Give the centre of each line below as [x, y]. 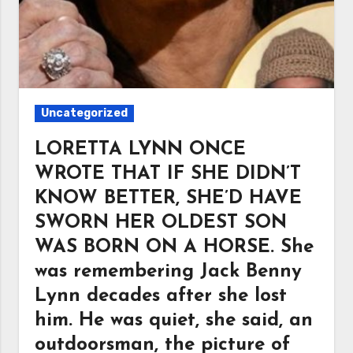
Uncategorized [85, 113]
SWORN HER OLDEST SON [161, 223]
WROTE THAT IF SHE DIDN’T [168, 174]
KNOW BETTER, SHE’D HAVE [169, 199]
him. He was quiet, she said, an [174, 321]
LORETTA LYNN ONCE [141, 150]
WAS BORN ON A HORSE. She [175, 247]
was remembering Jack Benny [169, 272]
